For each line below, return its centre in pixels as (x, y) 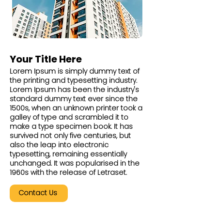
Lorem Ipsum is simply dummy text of (75, 71)
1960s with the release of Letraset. (68, 172)
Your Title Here (46, 59)
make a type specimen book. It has (71, 126)
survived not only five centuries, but (70, 135)
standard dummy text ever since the (74, 99)
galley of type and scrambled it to (69, 117)
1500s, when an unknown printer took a (76, 108)
